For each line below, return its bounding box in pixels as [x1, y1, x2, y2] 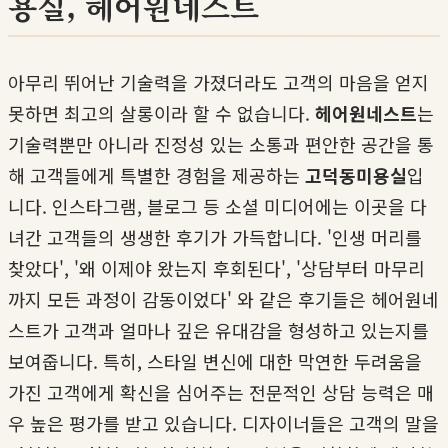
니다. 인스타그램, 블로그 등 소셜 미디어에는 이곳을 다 [8, 192, 427, 219]
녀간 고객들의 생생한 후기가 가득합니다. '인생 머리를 [8, 223, 422, 250]
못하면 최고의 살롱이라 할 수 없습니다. [8, 99, 315, 126]
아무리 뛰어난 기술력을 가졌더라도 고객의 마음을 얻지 [8, 68, 429, 95]
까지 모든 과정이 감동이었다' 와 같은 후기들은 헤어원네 [8, 285, 439, 312]
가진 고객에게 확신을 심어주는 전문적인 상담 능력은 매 [8, 378, 434, 405]
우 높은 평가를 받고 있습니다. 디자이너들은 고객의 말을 [8, 409, 439, 436]
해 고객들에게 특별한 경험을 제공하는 [8, 161, 305, 188]
